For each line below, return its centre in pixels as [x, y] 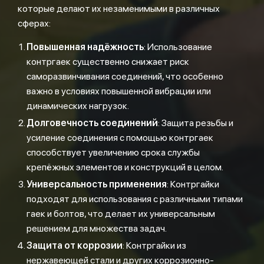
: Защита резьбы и [196, 123]
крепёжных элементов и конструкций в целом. [125, 167]
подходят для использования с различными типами [135, 199]
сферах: [34, 23]
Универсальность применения [97, 184]
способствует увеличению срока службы [113, 152]
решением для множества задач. [97, 228]
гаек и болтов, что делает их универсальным [121, 214]
